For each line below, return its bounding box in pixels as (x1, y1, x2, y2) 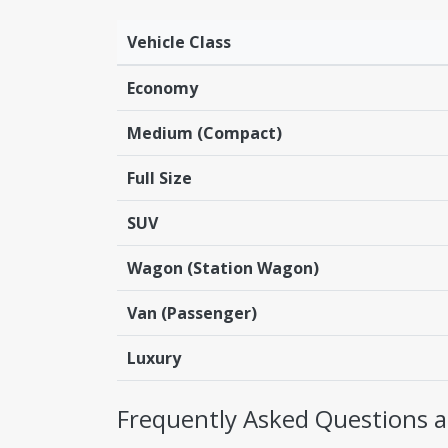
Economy (127, 76, 198, 99)
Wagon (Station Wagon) (127, 256, 319, 279)
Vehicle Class (127, 30, 231, 53)
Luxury (127, 346, 181, 369)
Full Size (127, 166, 192, 189)
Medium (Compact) (127, 121, 282, 144)
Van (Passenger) (127, 301, 257, 324)
